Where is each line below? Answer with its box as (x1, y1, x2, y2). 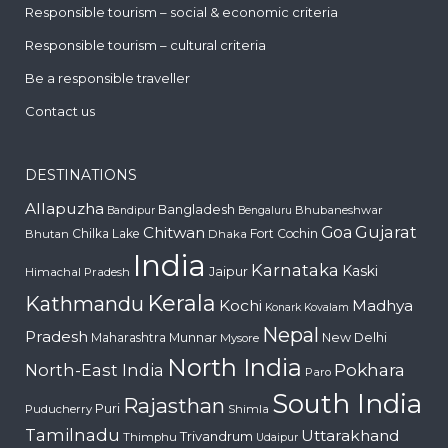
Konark (265, 300, 301, 314)
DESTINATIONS (25, 165, 137, 184)
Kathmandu (25, 291, 144, 316)
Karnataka (251, 259, 339, 280)
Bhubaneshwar (295, 202, 383, 217)
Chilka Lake (72, 225, 140, 241)
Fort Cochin (250, 225, 318, 241)
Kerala (147, 289, 216, 317)
